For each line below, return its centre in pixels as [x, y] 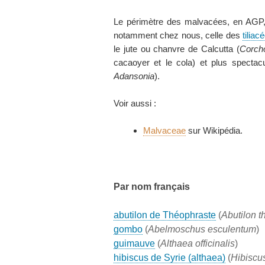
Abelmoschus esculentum [202, 230]
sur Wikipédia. [214, 131]
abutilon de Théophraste [165, 215]
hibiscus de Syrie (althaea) [169, 258]
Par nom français [152, 187]
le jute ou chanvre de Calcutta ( [177, 49]
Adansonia [134, 76]
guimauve [134, 244]
